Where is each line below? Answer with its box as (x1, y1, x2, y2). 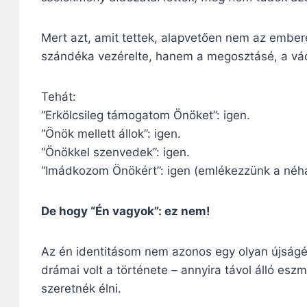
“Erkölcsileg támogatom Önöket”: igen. (41, 108, 250, 122)
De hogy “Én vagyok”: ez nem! (41, 204, 210, 218)
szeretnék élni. (41, 281, 121, 295)
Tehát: (41, 89, 76, 103)
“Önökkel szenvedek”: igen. (41, 145, 190, 159)
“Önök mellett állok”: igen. (41, 126, 181, 140)
